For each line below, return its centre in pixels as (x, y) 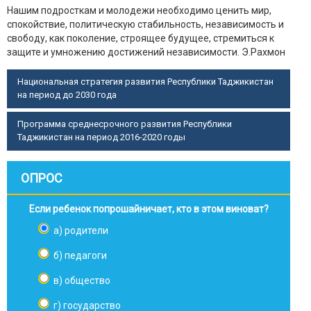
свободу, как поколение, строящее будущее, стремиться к (141, 39)
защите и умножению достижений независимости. (124, 52)
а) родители (81, 231)
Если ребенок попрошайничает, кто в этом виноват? (149, 209)
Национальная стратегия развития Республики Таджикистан (145, 82)
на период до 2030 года (67, 95)
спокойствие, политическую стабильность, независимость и (145, 25)
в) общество (82, 281)
